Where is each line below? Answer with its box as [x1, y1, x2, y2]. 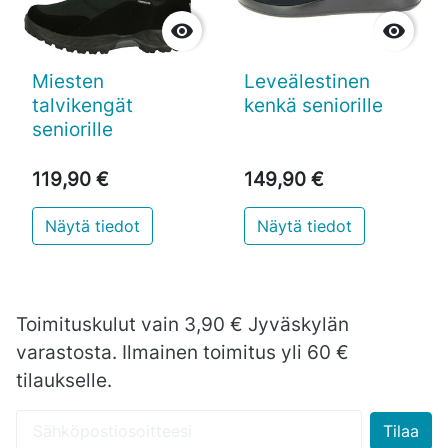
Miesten [32, 68, 104, 93]
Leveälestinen [244, 68, 370, 93]
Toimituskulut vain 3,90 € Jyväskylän [16, 312, 349, 337]
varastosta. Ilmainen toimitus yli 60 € [16, 340, 349, 365]
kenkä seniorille [244, 92, 383, 117]
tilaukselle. [16, 368, 112, 393]
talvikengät [32, 92, 133, 117]
